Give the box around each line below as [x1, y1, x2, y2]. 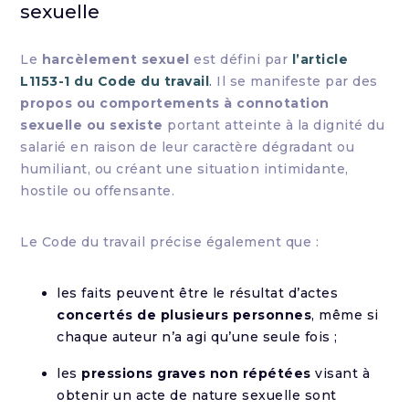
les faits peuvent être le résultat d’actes [57, 285, 339, 301]
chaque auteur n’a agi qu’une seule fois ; [57, 329, 338, 345]
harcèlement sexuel [41, 51, 190, 68]
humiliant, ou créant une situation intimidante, [20, 161, 349, 177]
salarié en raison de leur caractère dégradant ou [20, 139, 355, 155]
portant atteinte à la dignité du [163, 117, 385, 133]
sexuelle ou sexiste [20, 117, 163, 133]
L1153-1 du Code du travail [20, 73, 210, 89]
